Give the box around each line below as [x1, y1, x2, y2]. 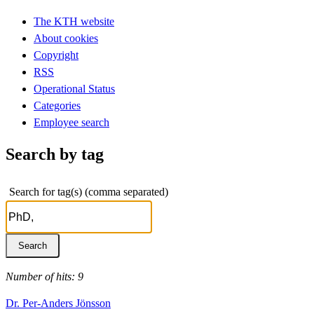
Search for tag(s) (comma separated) [9, 185, 168, 198]
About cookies [34, 32, 98, 44]
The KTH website [34, 15, 114, 27]
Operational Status [34, 82, 115, 95]
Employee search [34, 116, 109, 128]
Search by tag [6, 144, 104, 163]
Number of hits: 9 [6, 270, 83, 282]
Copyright [34, 48, 78, 61]
